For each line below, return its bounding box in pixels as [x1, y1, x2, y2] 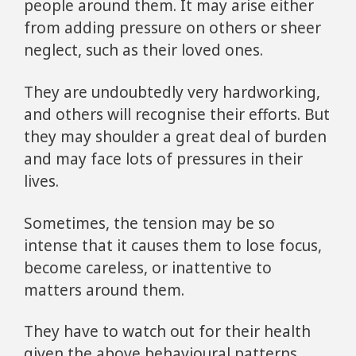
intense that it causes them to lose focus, [24, 234, 322, 256]
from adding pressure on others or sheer [24, 17, 321, 39]
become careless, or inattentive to [24, 257, 272, 278]
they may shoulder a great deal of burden [24, 126, 327, 147]
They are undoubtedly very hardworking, [24, 81, 320, 103]
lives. [24, 170, 59, 192]
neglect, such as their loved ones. [24, 40, 263, 61]
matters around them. [24, 279, 184, 300]
